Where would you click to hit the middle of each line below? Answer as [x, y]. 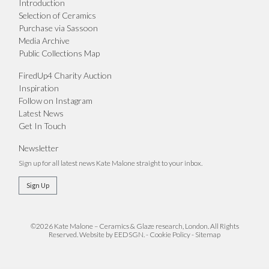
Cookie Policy [170, 234]
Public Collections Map [59, 53]
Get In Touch [42, 126]
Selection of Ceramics [57, 15]
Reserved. [64, 234]
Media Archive [44, 41]
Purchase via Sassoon [58, 28]
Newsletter [38, 148]
